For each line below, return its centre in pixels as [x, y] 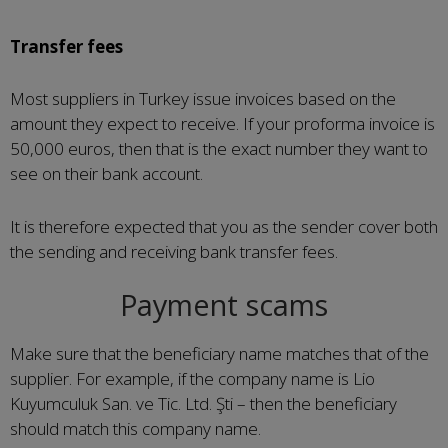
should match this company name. [135, 428]
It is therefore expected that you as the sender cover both [224, 226]
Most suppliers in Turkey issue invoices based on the [203, 98]
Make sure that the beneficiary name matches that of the [219, 353]
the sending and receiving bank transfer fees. [174, 251]
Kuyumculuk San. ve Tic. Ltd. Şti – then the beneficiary [203, 403]
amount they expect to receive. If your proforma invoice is [222, 123]
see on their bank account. [106, 173]
